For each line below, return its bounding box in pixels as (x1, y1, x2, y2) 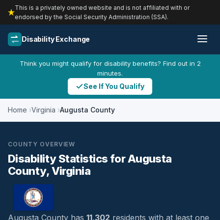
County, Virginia (8, 165, 91, 177)
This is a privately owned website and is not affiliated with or (15, 4, 190, 11)
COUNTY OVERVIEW (8, 140, 76, 148)
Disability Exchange (22, 35, 90, 43)
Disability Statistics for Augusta (8, 152, 172, 165)
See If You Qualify (83, 82, 144, 90)
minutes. (97, 69, 123, 77)
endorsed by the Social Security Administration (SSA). (15, 13, 168, 21)
